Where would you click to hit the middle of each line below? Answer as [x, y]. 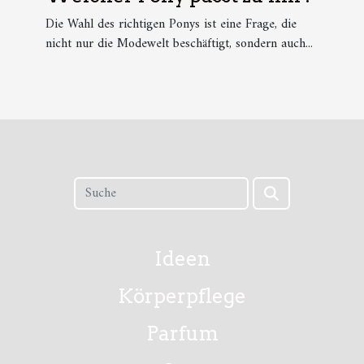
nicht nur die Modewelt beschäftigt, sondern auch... [179, 44]
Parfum [182, 333]
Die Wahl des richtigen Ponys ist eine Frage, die [171, 25]
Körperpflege [182, 296]
